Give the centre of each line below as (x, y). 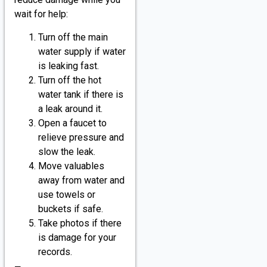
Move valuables (71, 166)
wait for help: (41, 14)
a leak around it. (70, 108)
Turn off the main (73, 37)
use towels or (67, 194)
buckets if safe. (71, 209)
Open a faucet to (72, 123)
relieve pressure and (81, 137)
